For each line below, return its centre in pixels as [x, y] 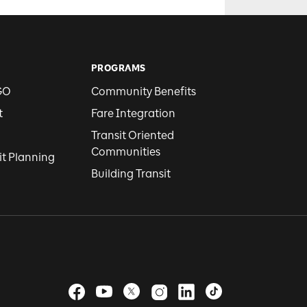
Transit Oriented [132, 135]
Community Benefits [143, 91]
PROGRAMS [118, 68]
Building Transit [131, 174]
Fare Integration [133, 113]
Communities [125, 152]
